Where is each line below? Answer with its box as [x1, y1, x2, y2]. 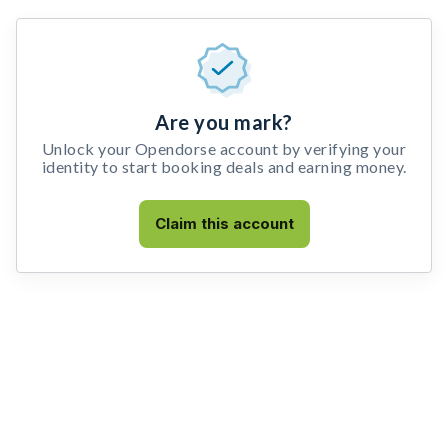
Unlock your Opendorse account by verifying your [41, 139, 407, 158]
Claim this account [154, 214, 294, 233]
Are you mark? [155, 110, 293, 134]
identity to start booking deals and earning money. [41, 157, 407, 176]
